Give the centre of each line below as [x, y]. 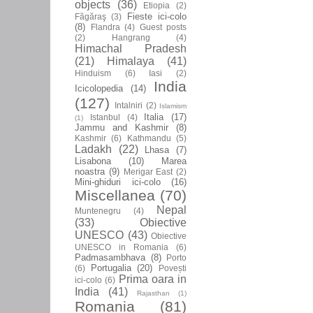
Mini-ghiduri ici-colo [118, 182]
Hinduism [93, 73]
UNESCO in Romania [122, 247]
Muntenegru [98, 210]
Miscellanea [115, 195]
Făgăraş [90, 16]
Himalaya [131, 61]
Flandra [105, 27]
